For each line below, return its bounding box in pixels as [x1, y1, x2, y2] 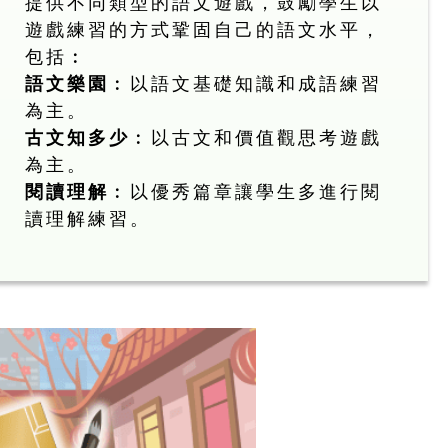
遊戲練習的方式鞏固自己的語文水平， [25, 19, 383, 40]
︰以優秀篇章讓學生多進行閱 [109, 181, 383, 202]
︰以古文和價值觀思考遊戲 [130, 127, 383, 148]
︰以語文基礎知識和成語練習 [109, 73, 383, 94]
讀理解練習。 [25, 208, 152, 229]
